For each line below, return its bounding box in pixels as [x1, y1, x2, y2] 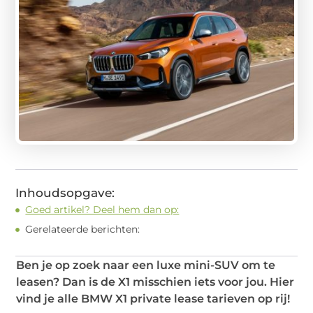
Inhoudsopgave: [15, 186, 115, 201]
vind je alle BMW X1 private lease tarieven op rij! [16, 292, 291, 306]
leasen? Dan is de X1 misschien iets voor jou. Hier [16, 275, 295, 289]
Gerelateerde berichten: [25, 223, 140, 236]
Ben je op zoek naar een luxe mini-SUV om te [16, 259, 276, 272]
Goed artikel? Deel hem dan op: [25, 203, 180, 217]
